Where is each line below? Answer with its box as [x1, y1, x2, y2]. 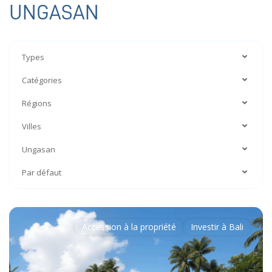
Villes [22, 121, 41, 132]
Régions [22, 98, 52, 109]
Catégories [22, 75, 62, 86]
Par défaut [22, 167, 61, 178]
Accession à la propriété [82, 221, 176, 233]
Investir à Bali [191, 221, 243, 233]
